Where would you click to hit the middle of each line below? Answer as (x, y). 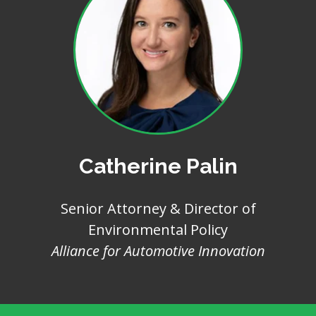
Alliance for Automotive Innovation (158, 251)
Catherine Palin (158, 166)
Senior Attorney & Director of (158, 208)
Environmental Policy (158, 230)
